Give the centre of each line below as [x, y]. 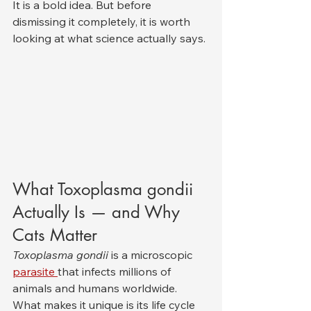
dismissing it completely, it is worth [103, 22]
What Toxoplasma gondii [105, 190]
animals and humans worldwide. [96, 288]
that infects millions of [116, 272]
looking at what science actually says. [109, 38]
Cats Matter [55, 235]
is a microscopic [152, 255]
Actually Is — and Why [99, 212]
